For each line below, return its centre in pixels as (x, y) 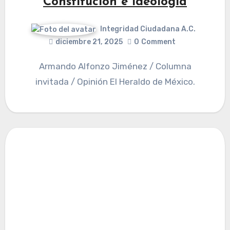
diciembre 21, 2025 (89, 42)
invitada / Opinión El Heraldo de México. (115, 81)
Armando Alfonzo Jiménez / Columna (42, 66)
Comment (158, 42)
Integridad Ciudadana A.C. (148, 29)
